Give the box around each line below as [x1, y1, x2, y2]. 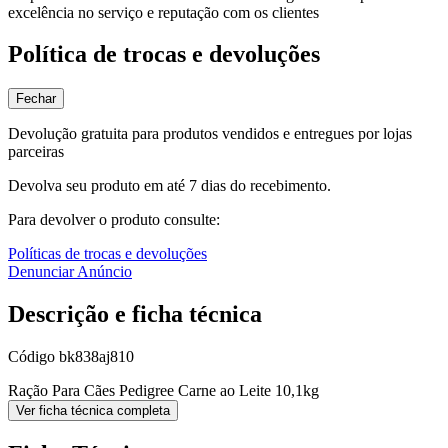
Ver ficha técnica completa [16, 403, 170, 419]
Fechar [16, 91, 56, 107]
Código [8, 348, 59, 366]
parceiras [8, 143, 64, 161]
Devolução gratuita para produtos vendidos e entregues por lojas [8, 125, 412, 143]
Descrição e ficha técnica [8, 301, 262, 328]
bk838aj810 [59, 348, 134, 366]
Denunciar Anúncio [8, 263, 132, 281]
